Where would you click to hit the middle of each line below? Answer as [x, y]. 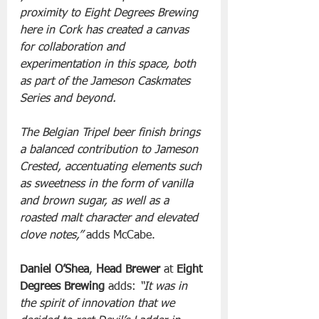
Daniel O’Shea [54, 270]
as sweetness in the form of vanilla [108, 184]
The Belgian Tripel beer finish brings [112, 133]
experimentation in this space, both [110, 64]
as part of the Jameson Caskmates [107, 82]
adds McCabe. [121, 235]
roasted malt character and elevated [111, 218]
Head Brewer [128, 270]
